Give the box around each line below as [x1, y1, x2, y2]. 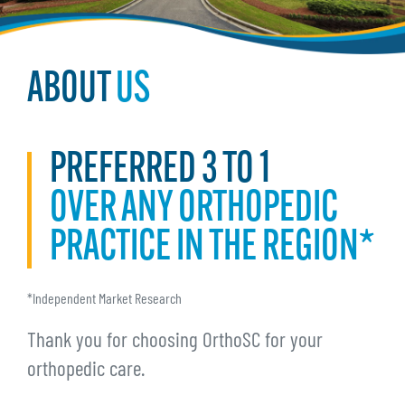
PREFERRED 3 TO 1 [50, 148, 270, 193]
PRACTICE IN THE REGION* [50, 226, 374, 270]
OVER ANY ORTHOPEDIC [50, 187, 338, 231]
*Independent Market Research [27, 292, 182, 307]
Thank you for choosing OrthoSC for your [27, 331, 323, 353]
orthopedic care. [27, 360, 145, 381]
